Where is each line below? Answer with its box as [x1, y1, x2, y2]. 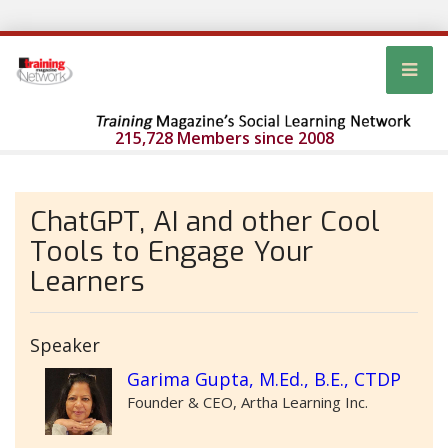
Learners [30, 263, 145, 301]
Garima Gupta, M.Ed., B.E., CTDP [127, 367, 401, 392]
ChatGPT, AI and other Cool [30, 203, 380, 241]
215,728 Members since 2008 [114, 127, 334, 150]
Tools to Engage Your [30, 233, 313, 271]
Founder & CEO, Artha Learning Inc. [127, 392, 368, 413]
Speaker [30, 333, 100, 358]
